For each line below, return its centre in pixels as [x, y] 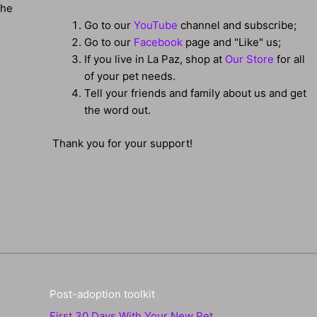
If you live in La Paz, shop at [155, 59]
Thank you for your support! [123, 143]
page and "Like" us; [232, 42]
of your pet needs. [130, 76]
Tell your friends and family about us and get [196, 93]
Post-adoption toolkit [102, 294]
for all [290, 59]
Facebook [158, 42]
